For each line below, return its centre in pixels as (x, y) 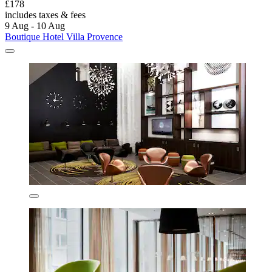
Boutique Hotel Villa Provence (64, 36)
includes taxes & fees (45, 15)
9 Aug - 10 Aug (35, 25)
